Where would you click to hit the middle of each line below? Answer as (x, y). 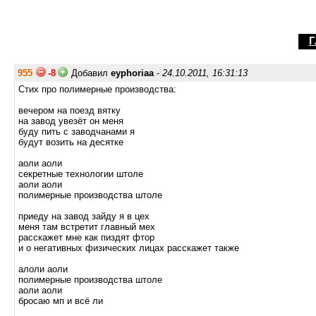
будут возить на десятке (71, 142)
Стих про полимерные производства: (97, 89)
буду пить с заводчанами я (77, 132)
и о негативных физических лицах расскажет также (129, 248)
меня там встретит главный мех (87, 227)
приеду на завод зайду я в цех (84, 216)
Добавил (91, 73)
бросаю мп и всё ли (61, 301)
